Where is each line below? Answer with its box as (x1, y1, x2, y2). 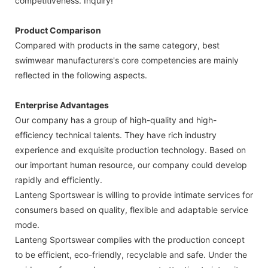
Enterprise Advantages (15, 99, 109, 110)
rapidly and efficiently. (15, 174, 102, 185)
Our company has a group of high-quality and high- (15, 114, 217, 125)
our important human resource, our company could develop (15, 159, 247, 170)
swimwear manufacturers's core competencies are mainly (15, 54, 239, 65)
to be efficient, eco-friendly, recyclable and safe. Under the (15, 249, 247, 260)
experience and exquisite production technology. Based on (15, 144, 246, 155)
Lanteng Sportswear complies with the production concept (15, 234, 245, 245)
